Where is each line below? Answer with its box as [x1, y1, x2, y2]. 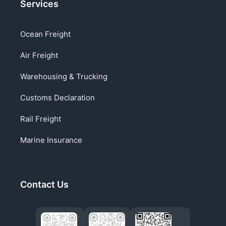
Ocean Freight [20, 29, 71, 39]
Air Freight [20, 50, 58, 60]
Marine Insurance [20, 135, 82, 145]
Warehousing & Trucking [20, 72, 107, 81]
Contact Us [20, 179, 69, 190]
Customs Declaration [20, 93, 95, 102]
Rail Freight [20, 114, 61, 124]
